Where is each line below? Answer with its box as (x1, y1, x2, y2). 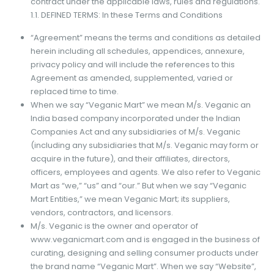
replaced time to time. (30, 85, 119, 97)
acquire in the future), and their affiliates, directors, (30, 152, 230, 165)
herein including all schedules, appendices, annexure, (30, 45, 245, 57)
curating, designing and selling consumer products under (30, 246, 259, 259)
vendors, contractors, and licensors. (30, 206, 173, 218)
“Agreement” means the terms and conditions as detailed (30, 31, 261, 43)
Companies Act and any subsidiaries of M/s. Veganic (30, 125, 240, 138)
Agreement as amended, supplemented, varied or (30, 72, 233, 84)
